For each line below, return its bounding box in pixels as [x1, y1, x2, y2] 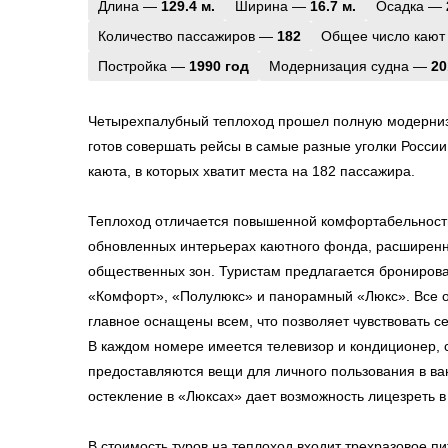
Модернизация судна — [269, 58, 431, 74]
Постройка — [98, 58, 189, 74]
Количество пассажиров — [98, 28, 277, 44]
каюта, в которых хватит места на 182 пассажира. [88, 163, 415, 179]
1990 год [189, 58, 249, 74]
